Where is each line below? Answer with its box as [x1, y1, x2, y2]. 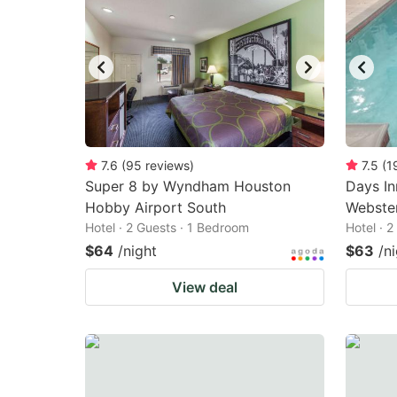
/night [118, 242, 157, 260]
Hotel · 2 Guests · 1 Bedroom [85, 220, 249, 235]
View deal [172, 278, 237, 296]
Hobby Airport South [85, 198, 226, 216]
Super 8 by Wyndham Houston [85, 177, 291, 195]
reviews [145, 158, 190, 173]
